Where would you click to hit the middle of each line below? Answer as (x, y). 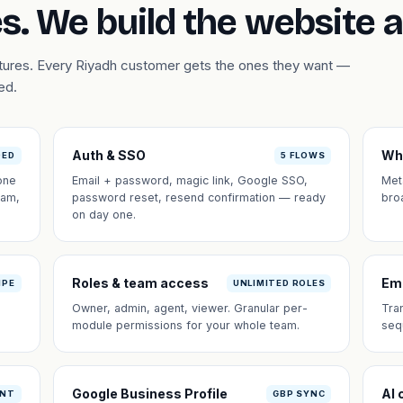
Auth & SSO (108, 155)
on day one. (103, 215)
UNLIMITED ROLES (279, 282)
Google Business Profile (149, 394)
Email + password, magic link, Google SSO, (189, 180)
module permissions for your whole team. (185, 325)
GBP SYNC (299, 393)
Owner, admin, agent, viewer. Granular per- (189, 308)
